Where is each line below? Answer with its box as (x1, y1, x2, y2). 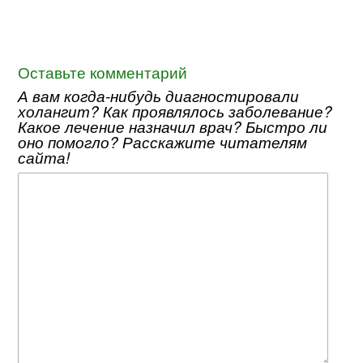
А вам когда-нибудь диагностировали (18, 83, 300, 106)
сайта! (18, 145, 70, 168)
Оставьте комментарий (18, 60, 188, 83)
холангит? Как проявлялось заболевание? (18, 99, 333, 122)
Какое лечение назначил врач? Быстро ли (18, 114, 328, 137)
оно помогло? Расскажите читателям (18, 130, 308, 152)
